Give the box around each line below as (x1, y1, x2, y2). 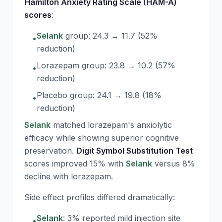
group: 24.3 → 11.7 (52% (63, 31, 158, 41)
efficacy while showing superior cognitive (24, 133, 179, 143)
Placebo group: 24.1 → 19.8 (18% (37, 90, 162, 100)
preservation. (24, 146, 76, 156)
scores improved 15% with (24, 159, 126, 168)
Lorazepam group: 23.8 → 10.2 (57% (37, 60, 175, 70)
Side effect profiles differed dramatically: (24, 192, 175, 202)
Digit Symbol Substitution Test (76, 146, 193, 156)
